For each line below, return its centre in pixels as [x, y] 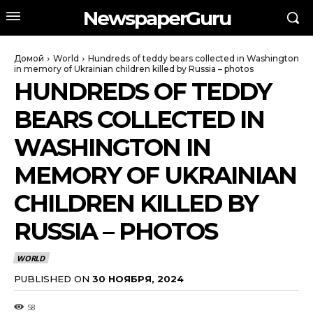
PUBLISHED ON [52, 278]
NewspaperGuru [156, 18]
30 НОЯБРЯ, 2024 [138, 278]
